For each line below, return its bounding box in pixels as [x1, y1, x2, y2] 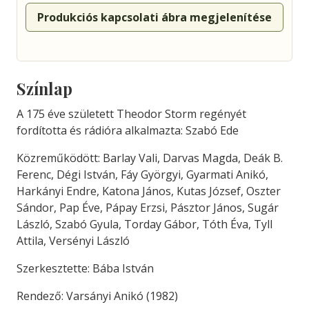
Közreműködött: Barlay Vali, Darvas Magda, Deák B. [17, 150, 283, 166]
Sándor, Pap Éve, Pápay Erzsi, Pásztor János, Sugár [17, 200, 279, 215]
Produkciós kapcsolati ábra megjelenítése [37, 10, 272, 25]
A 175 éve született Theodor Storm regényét [17, 106, 246, 121]
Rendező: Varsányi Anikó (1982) [17, 288, 178, 303]
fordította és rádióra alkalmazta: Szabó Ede [17, 123, 239, 138]
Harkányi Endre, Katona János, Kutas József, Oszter [17, 183, 281, 199]
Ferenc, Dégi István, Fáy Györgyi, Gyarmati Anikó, [17, 167, 268, 182]
